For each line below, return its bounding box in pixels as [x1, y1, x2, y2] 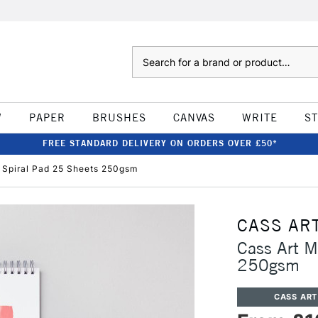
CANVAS [172, 111, 215, 124]
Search [131, 48, 160, 59]
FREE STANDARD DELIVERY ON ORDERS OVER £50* [42, 138, 278, 148]
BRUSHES [92, 111, 146, 124]
